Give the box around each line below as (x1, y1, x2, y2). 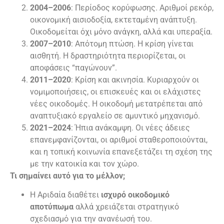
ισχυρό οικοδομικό (101, 190, 169, 200)
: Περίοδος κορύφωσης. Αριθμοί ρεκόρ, (71, 3, 213, 13)
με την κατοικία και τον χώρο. (30, 159, 139, 169)
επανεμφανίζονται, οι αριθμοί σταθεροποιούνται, (30, 135, 207, 145)
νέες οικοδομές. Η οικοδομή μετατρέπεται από (30, 99, 202, 109)
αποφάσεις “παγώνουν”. (30, 63, 117, 73)
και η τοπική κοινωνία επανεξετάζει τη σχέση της (30, 147, 212, 157)
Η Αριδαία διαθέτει (30, 190, 101, 200)
